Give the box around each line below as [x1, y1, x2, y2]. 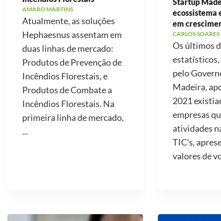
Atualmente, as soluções [22, 15, 115, 26]
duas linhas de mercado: [22, 43, 113, 54]
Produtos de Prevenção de [22, 57, 122, 68]
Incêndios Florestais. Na [22, 98, 114, 109]
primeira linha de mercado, [22, 112, 124, 123]
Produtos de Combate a [22, 84, 112, 95]
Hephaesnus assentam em [22, 29, 122, 40]
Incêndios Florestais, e [22, 71, 108, 81]
